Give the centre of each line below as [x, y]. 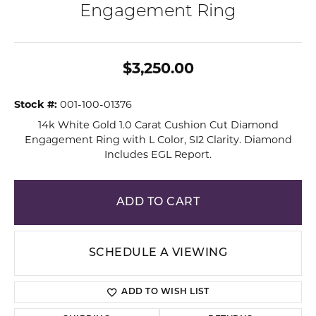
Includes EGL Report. [158, 156]
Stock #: [36, 105]
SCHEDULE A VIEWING [158, 253]
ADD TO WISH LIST [165, 292]
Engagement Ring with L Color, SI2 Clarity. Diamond [158, 141]
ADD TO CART [158, 202]
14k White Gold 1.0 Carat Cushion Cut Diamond [158, 126]
